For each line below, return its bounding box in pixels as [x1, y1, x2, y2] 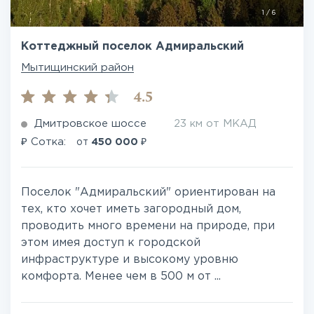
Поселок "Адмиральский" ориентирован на [21, 187, 275, 198]
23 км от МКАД [174, 119, 257, 128]
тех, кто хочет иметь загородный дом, [21, 204, 241, 214]
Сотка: [27, 137, 69, 146]
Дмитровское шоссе [34, 119, 146, 128]
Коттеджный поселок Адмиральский [21, 41, 244, 52]
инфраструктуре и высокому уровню [21, 254, 238, 265]
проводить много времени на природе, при [21, 221, 275, 231]
